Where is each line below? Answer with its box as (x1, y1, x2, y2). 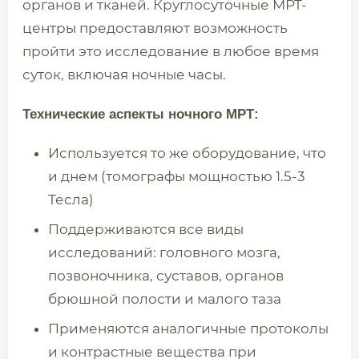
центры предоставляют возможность (22, 20, 288, 36)
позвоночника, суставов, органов (48, 268, 284, 284)
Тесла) (48, 192, 94, 208)
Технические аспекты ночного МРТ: (22, 107, 259, 122)
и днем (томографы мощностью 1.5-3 (48, 168, 305, 184)
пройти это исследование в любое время (22, 43, 319, 59)
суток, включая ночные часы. (22, 67, 226, 83)
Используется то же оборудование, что (48, 145, 326, 161)
